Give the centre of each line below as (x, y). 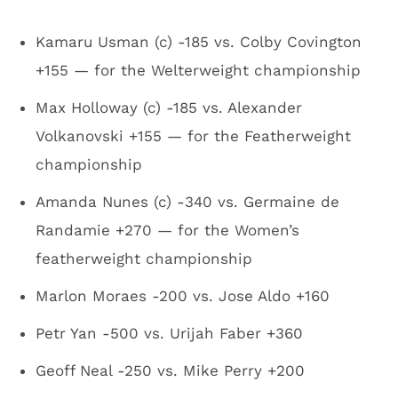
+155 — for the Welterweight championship (198, 70)
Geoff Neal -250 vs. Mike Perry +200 (170, 370)
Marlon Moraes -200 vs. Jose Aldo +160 (183, 296)
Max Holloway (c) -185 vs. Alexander (169, 107)
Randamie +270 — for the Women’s (167, 230)
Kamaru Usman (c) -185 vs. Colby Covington (199, 42)
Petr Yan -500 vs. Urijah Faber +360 (169, 333)
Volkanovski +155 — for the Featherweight (193, 136)
